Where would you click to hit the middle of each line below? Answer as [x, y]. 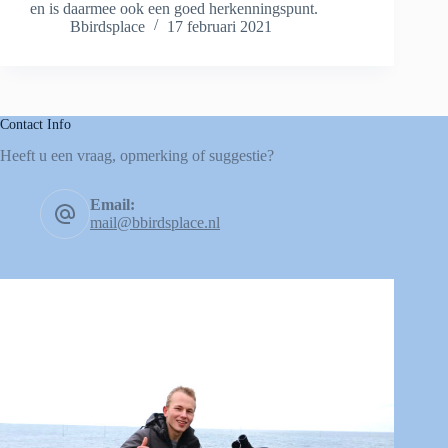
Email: [112, 204]
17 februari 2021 [219, 26]
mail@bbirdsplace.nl [155, 222]
